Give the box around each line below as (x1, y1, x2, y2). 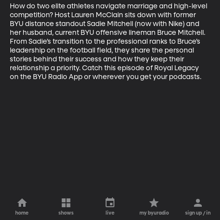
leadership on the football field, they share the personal (10, 47, 195, 54)
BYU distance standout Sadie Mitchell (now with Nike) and (10, 20, 201, 27)
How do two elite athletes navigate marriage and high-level (10, 2, 209, 10)
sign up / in (185, 211, 211, 216)
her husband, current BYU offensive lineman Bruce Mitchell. (10, 29, 207, 36)
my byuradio (139, 211, 169, 216)
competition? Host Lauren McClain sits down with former (10, 11, 197, 19)
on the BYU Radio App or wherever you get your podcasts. (10, 73, 201, 81)
